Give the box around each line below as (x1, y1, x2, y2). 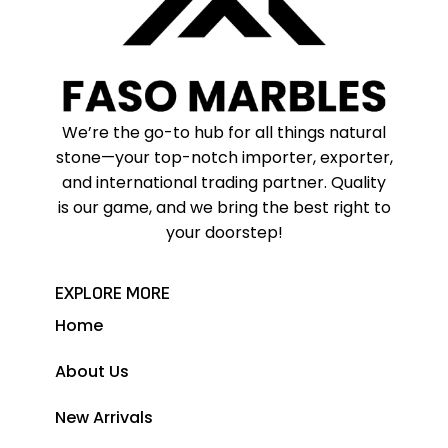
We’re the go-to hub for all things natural (62, 120, 386, 144)
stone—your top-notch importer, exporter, (55, 145, 393, 169)
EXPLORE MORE (55, 282, 170, 304)
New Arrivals (55, 405, 153, 429)
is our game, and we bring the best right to (57, 195, 391, 219)
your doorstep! (165, 220, 283, 244)
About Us (55, 359, 129, 383)
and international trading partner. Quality (62, 170, 386, 194)
